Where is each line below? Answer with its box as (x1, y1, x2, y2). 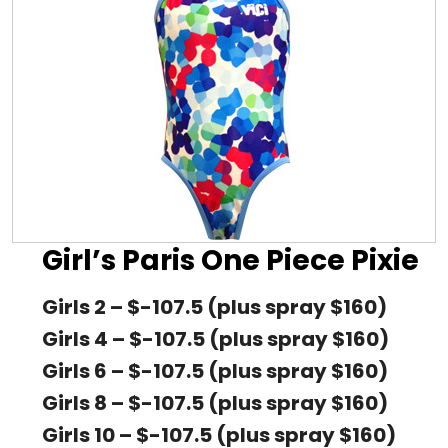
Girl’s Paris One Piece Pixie (42, 241, 419, 280)
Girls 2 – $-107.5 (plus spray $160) (42, 293, 387, 322)
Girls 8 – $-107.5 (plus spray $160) (42, 389, 388, 418)
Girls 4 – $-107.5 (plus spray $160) (42, 325, 389, 354)
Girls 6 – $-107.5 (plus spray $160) (42, 357, 388, 386)
